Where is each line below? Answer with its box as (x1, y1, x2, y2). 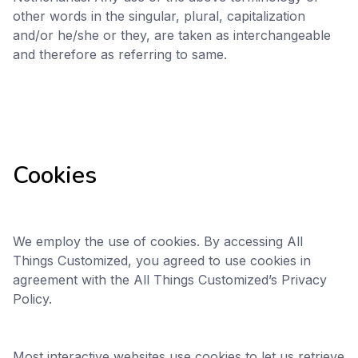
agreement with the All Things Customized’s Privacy (13, 272, 327, 288)
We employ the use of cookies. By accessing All (13, 233, 303, 249)
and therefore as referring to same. (13, 46, 227, 62)
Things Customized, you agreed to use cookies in (13, 253, 311, 268)
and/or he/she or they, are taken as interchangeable (13, 27, 331, 43)
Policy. (13, 291, 52, 307)
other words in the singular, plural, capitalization (13, 8, 305, 24)
